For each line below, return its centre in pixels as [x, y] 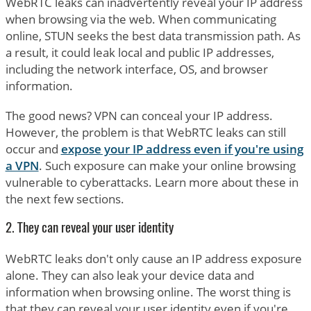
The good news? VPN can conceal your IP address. [139, 116]
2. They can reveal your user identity [89, 229]
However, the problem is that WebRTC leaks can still [145, 133]
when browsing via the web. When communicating [141, 19]
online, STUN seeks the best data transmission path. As [153, 36]
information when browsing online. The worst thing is [148, 292]
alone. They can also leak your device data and [129, 275]
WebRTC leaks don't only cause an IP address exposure [153, 258]
